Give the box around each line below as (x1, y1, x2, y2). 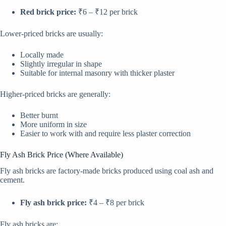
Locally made (20, 50, 64, 59)
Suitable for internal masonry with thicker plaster (20, 68, 175, 77)
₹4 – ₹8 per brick (87, 198, 144, 207)
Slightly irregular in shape (20, 59, 102, 68)
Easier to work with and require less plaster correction (20, 129, 191, 138)
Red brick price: (20, 7, 76, 16)
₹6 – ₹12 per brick (76, 7, 138, 16)
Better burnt (20, 110, 58, 120)
